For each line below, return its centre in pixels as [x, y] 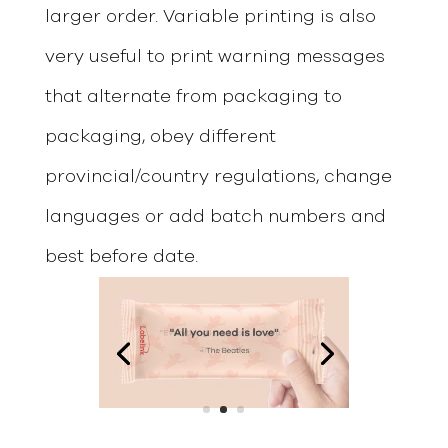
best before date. [121, 256]
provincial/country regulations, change [218, 176]
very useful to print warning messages [214, 56]
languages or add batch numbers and [215, 216]
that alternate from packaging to [193, 96]
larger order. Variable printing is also [210, 16]
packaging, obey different [160, 136]
